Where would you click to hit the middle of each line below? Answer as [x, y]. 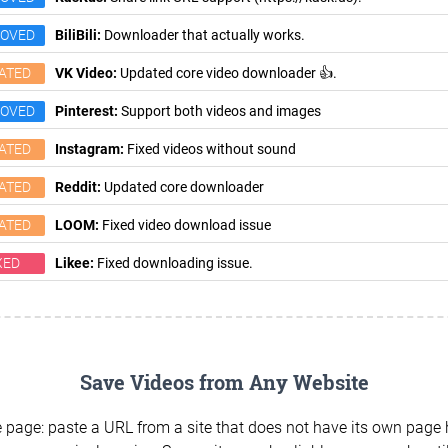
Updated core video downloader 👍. [227, 73]
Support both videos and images [219, 111]
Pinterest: [86, 111]
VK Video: [86, 73]
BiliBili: [78, 35]
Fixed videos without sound [210, 149]
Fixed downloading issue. [173, 263]
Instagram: [89, 149]
